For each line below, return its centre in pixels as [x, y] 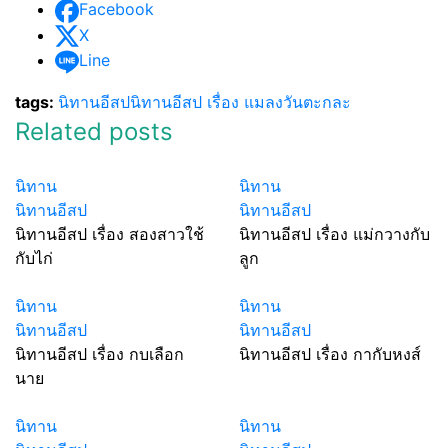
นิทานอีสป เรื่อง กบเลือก [99, 353]
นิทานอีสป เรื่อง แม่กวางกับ [334, 233]
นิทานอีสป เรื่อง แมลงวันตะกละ [240, 101]
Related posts [94, 131]
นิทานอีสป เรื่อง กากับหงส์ [330, 353]
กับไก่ [34, 257]
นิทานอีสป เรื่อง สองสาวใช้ [109, 233]
